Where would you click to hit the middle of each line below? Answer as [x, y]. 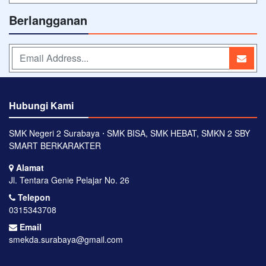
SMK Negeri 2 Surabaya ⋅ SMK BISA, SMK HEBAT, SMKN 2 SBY [129, 133]
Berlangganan [48, 20]
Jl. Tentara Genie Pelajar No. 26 [69, 180]
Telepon [33, 197]
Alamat [29, 167]
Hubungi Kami [41, 105]
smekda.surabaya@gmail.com [66, 239]
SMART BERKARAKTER [55, 145]
